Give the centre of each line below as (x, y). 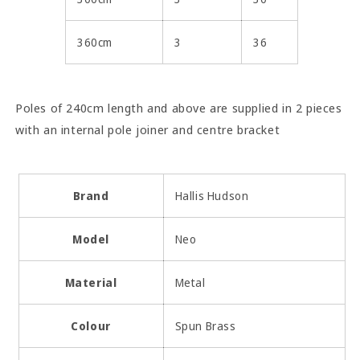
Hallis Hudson (212, 195)
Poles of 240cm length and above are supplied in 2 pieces (179, 107)
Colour (91, 325)
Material (91, 282)
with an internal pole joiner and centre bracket (181, 129)
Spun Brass (205, 325)
